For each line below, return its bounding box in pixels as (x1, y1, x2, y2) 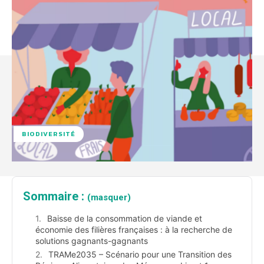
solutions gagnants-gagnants (35, 236, 148, 246)
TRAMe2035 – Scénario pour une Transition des (48, 249, 232, 260)
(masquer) (87, 192, 131, 203)
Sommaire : (23, 189, 87, 204)
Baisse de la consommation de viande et (47, 213, 202, 224)
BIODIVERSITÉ (22, 129, 75, 139)
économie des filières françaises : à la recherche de (35, 225, 232, 235)
